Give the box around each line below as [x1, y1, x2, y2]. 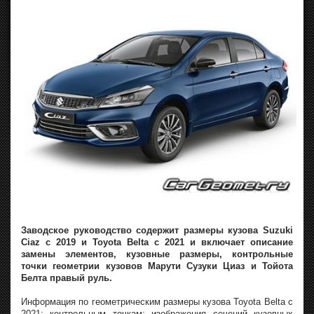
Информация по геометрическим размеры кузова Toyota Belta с [21, 296, 293, 307]
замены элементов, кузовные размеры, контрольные [21, 249, 293, 259]
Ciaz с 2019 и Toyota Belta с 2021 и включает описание [21, 237, 293, 247]
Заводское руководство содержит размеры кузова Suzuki [21, 225, 293, 235]
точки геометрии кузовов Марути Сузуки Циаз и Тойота [21, 261, 293, 271]
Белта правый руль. [21, 273, 112, 283]
